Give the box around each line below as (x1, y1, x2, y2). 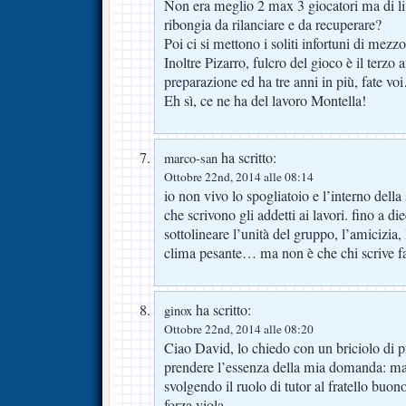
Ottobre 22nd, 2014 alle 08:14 (164, 169, 314, 186)
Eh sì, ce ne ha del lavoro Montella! (164, 91, 366, 111)
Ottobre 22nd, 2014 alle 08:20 (164, 321, 314, 338)
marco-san (164, 150, 217, 168)
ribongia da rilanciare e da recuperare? (164, 14, 382, 35)
